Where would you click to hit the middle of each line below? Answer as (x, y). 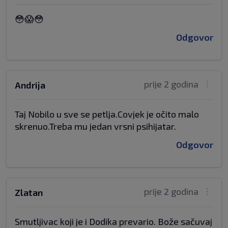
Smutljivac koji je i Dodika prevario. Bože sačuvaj (113, 221)
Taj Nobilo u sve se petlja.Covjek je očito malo (107, 114)
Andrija (30, 85)
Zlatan (29, 192)
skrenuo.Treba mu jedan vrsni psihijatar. (95, 126)
